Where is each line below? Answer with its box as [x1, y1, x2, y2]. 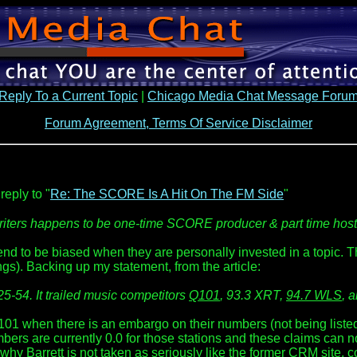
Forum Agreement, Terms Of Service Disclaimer [45, 116, 312, 130]
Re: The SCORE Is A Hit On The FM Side [50, 187, 284, 201]
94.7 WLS [286, 288, 342, 302]
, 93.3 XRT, [220, 288, 286, 302]
